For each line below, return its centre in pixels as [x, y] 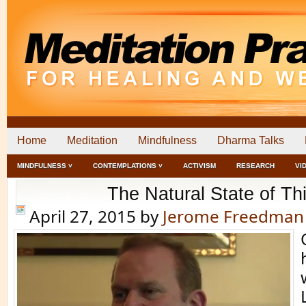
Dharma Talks [251, 140]
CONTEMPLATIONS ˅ [128, 166]
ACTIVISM [199, 166]
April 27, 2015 [83, 216]
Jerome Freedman [233, 216]
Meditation [92, 140]
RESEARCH [255, 166]
